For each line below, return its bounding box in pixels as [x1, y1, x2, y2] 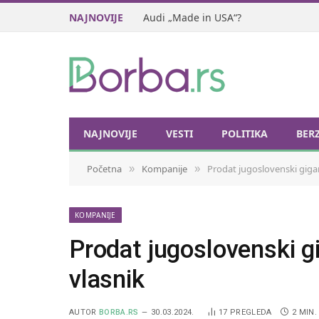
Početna [87, 162, 122, 175]
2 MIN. [291, 308, 317, 317]
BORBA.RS [99, 308, 139, 317]
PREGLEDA [229, 308, 272, 317]
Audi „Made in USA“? [143, 10, 241, 24]
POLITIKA [221, 126, 268, 140]
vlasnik [69, 265, 145, 294]
